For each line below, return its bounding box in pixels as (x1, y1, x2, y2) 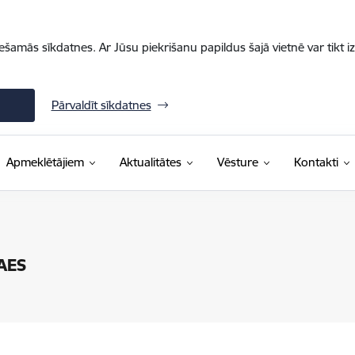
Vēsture (216, 155, 258, 170)
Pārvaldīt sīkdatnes (51, 97, 151, 113)
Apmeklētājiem (6, 155, 84, 170)
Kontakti (293, 155, 338, 170)
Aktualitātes (119, 155, 181, 170)
